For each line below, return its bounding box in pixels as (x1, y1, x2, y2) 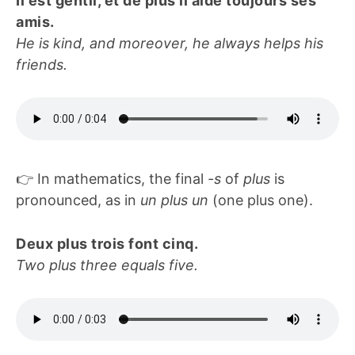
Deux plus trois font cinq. (16, 235, 198, 252)
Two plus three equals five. (16, 256, 198, 273)
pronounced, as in (16, 191, 140, 208)
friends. (16, 55, 67, 73)
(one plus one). (208, 191, 313, 208)
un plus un (140, 191, 208, 208)
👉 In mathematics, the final (16, 170, 208, 187)
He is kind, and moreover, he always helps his (16, 34, 323, 52)
